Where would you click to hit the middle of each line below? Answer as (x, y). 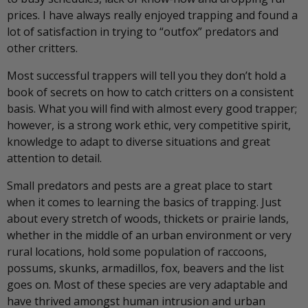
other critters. (42, 48)
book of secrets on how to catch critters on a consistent (150, 92)
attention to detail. (54, 158)
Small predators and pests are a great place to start (140, 186)
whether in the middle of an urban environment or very (149, 235)
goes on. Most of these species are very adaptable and (147, 285)
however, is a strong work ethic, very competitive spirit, (149, 125)
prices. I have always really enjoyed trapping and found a (152, 15)
